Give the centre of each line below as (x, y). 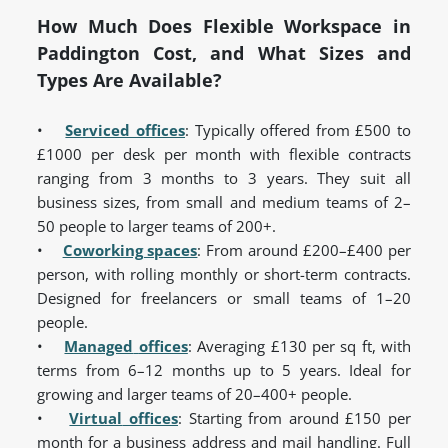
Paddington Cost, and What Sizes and (224, 53)
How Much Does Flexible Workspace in (224, 26)
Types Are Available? (129, 80)
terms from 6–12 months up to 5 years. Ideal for (224, 370)
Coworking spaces (130, 250)
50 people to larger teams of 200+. (156, 226)
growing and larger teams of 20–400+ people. (194, 394)
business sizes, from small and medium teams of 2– (224, 202)
